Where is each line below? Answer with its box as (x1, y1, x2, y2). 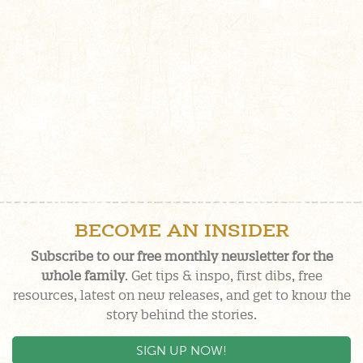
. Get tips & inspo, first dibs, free (124, 267, 322, 284)
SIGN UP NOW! (136, 342, 227, 358)
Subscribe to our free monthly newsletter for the (30, 247, 333, 264)
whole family (41, 267, 125, 284)
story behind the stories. (106, 305, 257, 322)
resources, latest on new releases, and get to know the (12, 286, 351, 303)
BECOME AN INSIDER (74, 221, 289, 241)
